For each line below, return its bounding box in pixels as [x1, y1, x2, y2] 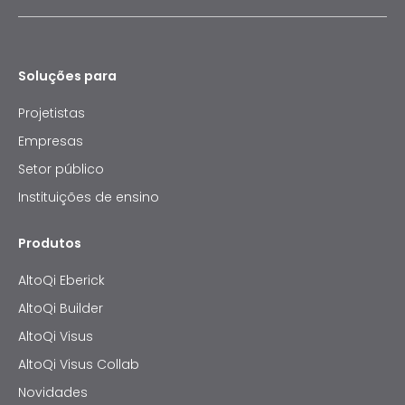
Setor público [18, 160, 104, 178]
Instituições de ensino [18, 188, 159, 206]
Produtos [18, 234, 81, 252]
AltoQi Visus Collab [18, 355, 139, 373]
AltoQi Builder [18, 299, 103, 317]
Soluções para [18, 67, 117, 85]
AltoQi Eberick [18, 271, 105, 289]
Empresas [18, 132, 83, 150]
